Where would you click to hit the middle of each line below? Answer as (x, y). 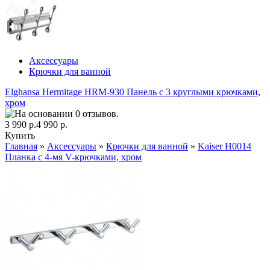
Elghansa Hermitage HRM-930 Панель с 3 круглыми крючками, (133, 92)
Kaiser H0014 (224, 146)
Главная (21, 146)
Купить (20, 135)
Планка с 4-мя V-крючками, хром (73, 157)
